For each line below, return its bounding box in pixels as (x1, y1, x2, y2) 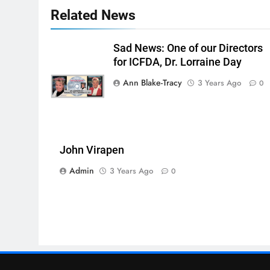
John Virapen (60, 143, 124, 156)
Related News (51, 6, 136, 24)
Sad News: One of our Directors (113, 42, 263, 54)
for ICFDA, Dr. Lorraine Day (113, 55, 242, 68)
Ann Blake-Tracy (123, 76, 182, 89)
